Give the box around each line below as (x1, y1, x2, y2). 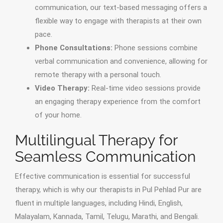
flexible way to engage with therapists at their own (35, 16, 202, 26)
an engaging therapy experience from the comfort (35, 97, 201, 107)
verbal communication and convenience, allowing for (35, 57, 208, 66)
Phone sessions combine (112, 43, 198, 53)
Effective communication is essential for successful (15, 172, 190, 181)
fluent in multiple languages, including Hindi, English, (15, 199, 183, 208)
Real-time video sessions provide (90, 84, 201, 93)
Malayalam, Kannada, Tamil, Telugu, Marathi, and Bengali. (15, 212, 199, 222)
